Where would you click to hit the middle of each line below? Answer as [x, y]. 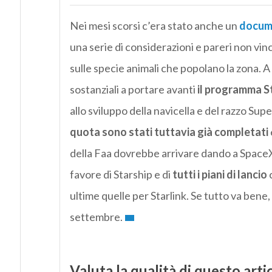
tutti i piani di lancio [219, 175]
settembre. [96, 217]
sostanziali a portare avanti [133, 90]
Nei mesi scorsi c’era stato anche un [154, 26]
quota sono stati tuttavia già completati [169, 132]
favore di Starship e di [121, 175]
